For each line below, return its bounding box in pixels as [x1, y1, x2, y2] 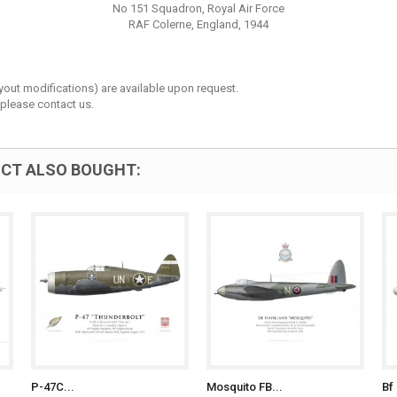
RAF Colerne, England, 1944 [128, 18, 269, 31]
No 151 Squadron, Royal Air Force [113, 2, 284, 15]
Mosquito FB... [206, 380, 283, 393]
